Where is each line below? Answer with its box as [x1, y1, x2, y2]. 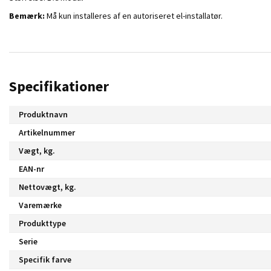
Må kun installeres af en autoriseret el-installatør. [47, 10, 223, 21]
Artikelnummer [19, 126, 75, 138]
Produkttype [19, 217, 66, 229]
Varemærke [19, 199, 62, 211]
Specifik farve [19, 253, 71, 265]
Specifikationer [9, 76, 109, 96]
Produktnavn [19, 108, 68, 120]
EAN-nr [19, 163, 44, 174]
